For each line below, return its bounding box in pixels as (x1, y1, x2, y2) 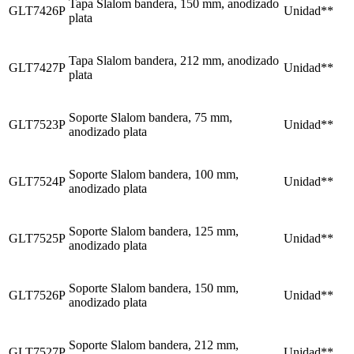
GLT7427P (9, 61, 66, 75)
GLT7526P (9, 288, 66, 303)
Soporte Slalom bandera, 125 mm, (69, 224, 239, 239)
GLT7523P (9, 118, 66, 132)
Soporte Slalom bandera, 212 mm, (69, 338, 239, 352)
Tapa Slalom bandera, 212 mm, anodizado (69, 54, 279, 68)
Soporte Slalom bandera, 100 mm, (69, 168, 239, 182)
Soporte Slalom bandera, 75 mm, (69, 111, 232, 125)
